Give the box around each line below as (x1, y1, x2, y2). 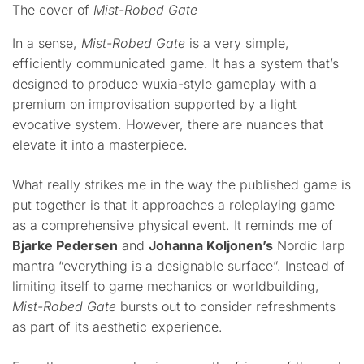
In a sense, (12, 35, 81, 51)
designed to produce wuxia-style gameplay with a (12, 76, 317, 92)
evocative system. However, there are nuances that (12, 116, 323, 132)
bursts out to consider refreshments (116, 298, 336, 314)
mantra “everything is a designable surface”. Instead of (12, 258, 345, 274)
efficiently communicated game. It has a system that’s (12, 55, 339, 71)
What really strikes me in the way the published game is (12, 176, 351, 193)
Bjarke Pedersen (12, 237, 118, 253)
